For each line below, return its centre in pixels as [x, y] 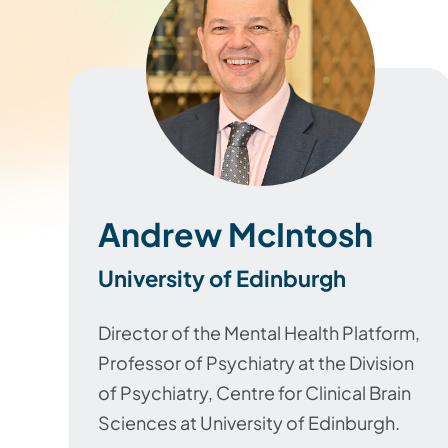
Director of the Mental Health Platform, [259, 332]
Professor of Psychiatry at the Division [256, 362]
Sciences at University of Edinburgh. [249, 422]
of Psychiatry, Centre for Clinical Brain [254, 392]
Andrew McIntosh [235, 234]
